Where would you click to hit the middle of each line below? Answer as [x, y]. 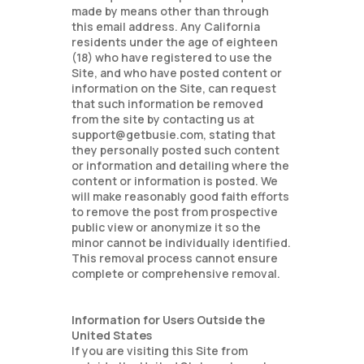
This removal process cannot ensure [175, 258]
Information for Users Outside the [169, 320]
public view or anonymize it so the [167, 227]
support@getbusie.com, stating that [174, 134]
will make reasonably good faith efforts [181, 196]
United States [112, 335]
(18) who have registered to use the [172, 57]
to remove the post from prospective [175, 212]
